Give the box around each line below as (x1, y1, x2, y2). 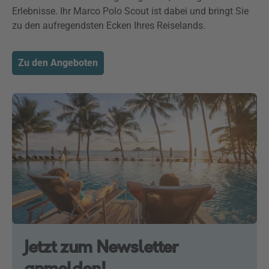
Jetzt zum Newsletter (24, 235, 178, 258)
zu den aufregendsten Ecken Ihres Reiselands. (12, 20, 205, 31)
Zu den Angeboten (18, 57, 98, 68)
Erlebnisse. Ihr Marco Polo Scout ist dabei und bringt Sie (12, 5, 249, 17)
